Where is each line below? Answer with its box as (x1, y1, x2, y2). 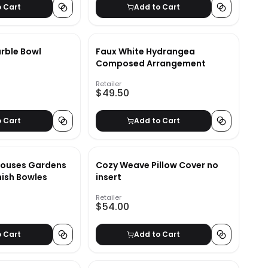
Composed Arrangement (95, 57, 206, 70)
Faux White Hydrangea (95, 45, 195, 58)
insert (95, 171, 121, 184)
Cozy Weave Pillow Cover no (95, 159, 218, 172)
